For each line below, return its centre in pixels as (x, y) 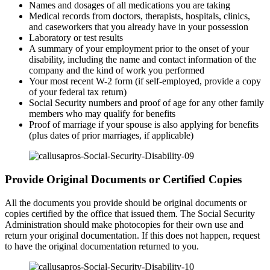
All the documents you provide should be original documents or (126, 202)
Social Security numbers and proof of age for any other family (146, 103)
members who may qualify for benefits (102, 114)
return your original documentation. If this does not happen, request (132, 235)
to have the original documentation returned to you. (102, 246)
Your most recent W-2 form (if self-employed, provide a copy (145, 81)
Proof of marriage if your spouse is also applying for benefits (144, 125)
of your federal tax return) (78, 92)
